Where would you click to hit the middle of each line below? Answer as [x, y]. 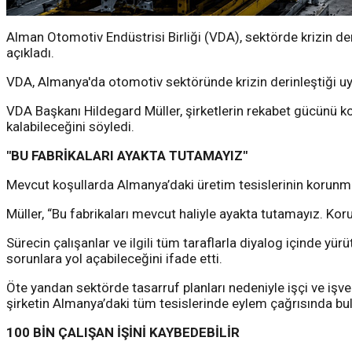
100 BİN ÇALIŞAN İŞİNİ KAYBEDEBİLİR [123, 333]
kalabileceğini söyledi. [70, 127]
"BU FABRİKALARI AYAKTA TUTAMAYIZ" [127, 156]
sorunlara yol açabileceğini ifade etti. [114, 259]
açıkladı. [30, 53]
